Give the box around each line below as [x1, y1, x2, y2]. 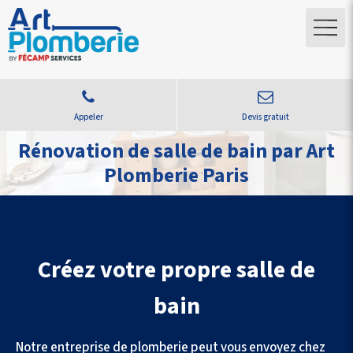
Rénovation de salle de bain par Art [18, 136, 335, 165]
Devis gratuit [241, 111, 289, 123]
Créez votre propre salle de [38, 253, 315, 287]
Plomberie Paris [104, 161, 249, 190]
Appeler [73, 111, 103, 123]
